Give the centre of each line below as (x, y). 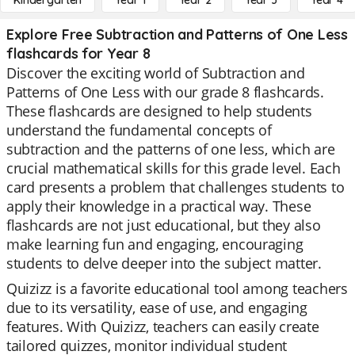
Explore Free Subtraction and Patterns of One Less (177, 34)
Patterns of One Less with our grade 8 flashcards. (165, 92)
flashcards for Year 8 (78, 53)
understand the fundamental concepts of (139, 130)
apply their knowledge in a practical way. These (159, 206)
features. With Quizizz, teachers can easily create (163, 326)
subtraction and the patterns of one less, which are (171, 149)
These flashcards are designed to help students (159, 111)
